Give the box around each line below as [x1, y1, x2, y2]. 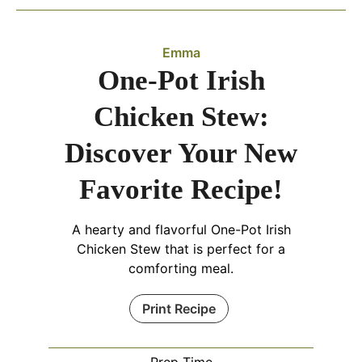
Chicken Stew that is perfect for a [77, 241, 285, 257]
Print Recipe [142, 301, 216, 317]
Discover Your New [65, 137, 297, 169]
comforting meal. [128, 260, 234, 276]
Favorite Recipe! [79, 174, 283, 205]
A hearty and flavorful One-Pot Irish [71, 221, 291, 238]
